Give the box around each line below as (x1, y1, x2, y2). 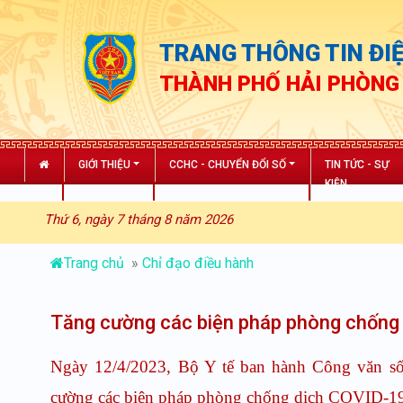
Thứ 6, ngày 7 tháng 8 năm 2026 (43, 211, 233, 228)
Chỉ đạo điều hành (142, 255, 255, 272)
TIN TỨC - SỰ (325, 158, 390, 171)
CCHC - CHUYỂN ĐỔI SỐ (169, 158, 287, 171)
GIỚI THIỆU (77, 158, 130, 171)
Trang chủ (64, 255, 129, 272)
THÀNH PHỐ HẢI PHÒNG (158, 71, 399, 96)
